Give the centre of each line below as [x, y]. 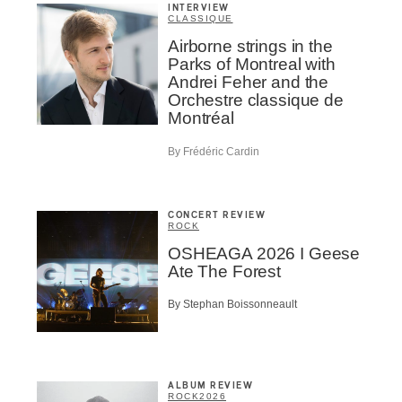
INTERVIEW [199, 9]
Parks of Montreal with [252, 65]
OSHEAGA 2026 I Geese [264, 253]
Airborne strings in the [250, 47]
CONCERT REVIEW [217, 215]
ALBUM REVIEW [210, 386]
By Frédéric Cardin [214, 151]
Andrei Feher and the [249, 83]
